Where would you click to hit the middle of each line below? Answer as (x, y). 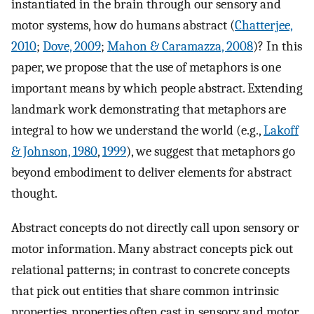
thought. (34, 194)
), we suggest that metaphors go (211, 152)
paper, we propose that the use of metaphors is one (146, 68)
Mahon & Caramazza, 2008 (180, 47)
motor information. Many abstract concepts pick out (152, 248)
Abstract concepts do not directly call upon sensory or (155, 227)
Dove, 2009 (72, 47)
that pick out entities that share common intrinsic (145, 291)
